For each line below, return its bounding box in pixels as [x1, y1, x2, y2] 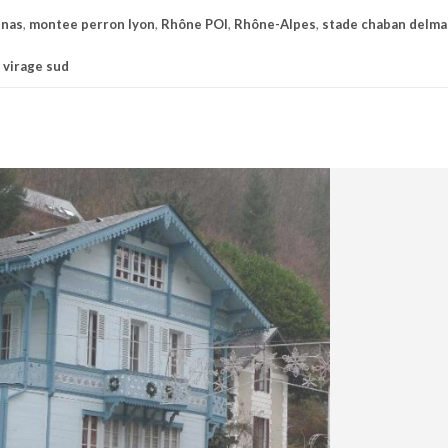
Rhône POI [161, 15, 228, 32]
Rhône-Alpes [234, 15, 316, 32]
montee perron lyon [29, 15, 155, 32]
